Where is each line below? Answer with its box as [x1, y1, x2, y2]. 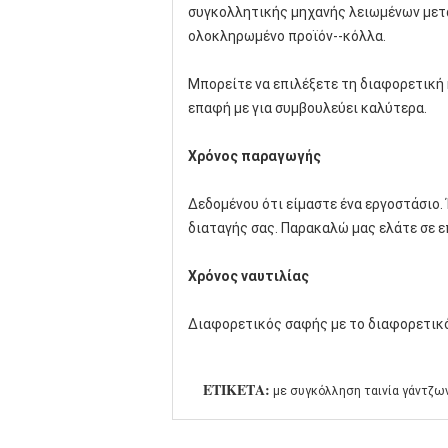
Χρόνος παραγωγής [188, 148, 321, 164]
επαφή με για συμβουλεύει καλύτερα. [188, 100, 427, 116]
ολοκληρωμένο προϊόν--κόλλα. [188, 28, 386, 44]
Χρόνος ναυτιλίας [188, 268, 309, 284]
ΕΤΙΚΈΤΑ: [203, 379, 270, 400]
